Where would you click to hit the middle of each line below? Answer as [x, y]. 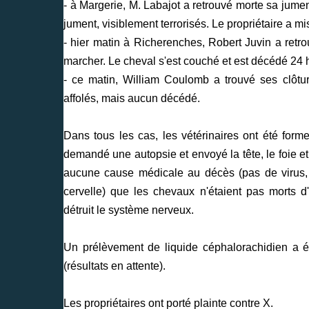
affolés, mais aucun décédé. [132, 98]
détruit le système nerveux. [129, 210]
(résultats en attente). [114, 266]
